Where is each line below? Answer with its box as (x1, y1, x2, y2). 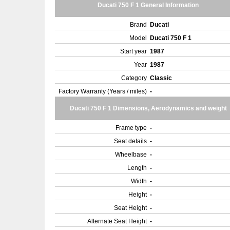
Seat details (114, 138, 147, 145)
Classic (150, 74, 174, 82)
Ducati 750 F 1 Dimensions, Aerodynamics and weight (69, 105, 227, 112)
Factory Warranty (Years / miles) (59, 88, 147, 95)
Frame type (116, 124, 147, 131)
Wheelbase (115, 151, 147, 158)
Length (127, 164, 147, 171)
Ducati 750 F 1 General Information (98, 2, 199, 9)
